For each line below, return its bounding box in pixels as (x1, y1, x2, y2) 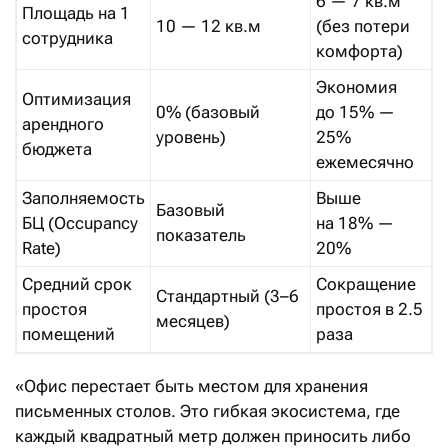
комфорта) (316, 41, 403, 61)
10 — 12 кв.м (156, 16, 261, 36)
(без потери (316, 16, 410, 36)
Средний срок (22, 274, 132, 294)
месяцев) (156, 311, 230, 331)
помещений (22, 324, 115, 344)
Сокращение (316, 274, 416, 294)
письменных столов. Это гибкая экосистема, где (15, 401, 400, 421)
